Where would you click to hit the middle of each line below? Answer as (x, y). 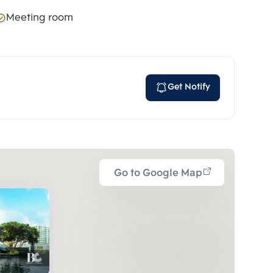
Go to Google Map (158, 173)
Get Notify (189, 87)
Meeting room (40, 18)
